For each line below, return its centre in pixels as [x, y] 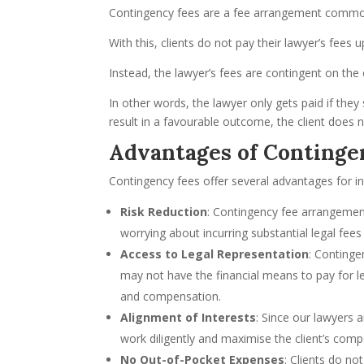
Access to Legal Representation [215, 254]
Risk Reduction [164, 212]
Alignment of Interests [188, 318]
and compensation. [171, 297]
